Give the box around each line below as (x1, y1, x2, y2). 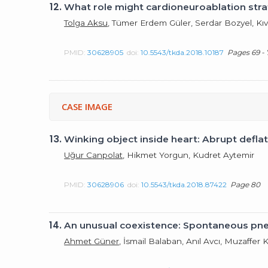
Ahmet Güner (64, 236, 120, 246)
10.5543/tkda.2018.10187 (141, 47, 224, 57)
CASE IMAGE (62, 100, 113, 112)
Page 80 (230, 179, 261, 189)
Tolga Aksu (64, 17, 108, 28)
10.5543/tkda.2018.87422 (141, 179, 227, 189)
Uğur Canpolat (64, 150, 123, 160)
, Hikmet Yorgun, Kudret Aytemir (123, 150, 255, 160)
